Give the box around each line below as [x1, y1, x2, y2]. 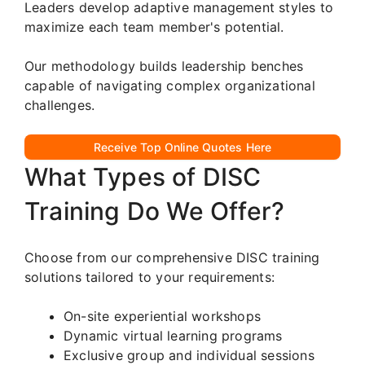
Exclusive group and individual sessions [64, 346, 314, 363]
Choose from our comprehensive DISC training [24, 248, 320, 266]
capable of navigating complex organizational [24, 77, 315, 94]
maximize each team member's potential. [24, 18, 284, 35]
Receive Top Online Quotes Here [93, 139, 272, 154]
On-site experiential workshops [64, 307, 261, 324]
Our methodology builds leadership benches [24, 57, 304, 74]
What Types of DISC [24, 161, 262, 191]
